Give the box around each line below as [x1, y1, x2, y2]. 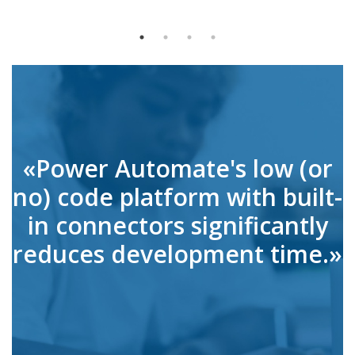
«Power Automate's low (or [22, 151, 333, 185]
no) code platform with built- [13, 180, 342, 213]
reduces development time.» [13, 237, 342, 270]
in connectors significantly [27, 208, 328, 242]
